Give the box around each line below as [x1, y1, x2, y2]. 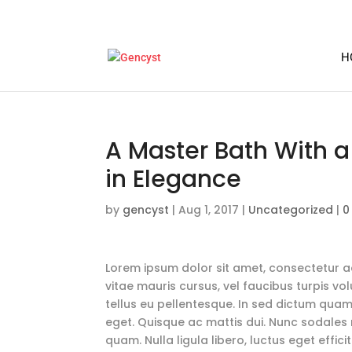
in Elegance [105, 163, 242, 196]
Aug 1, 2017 [178, 202, 240, 218]
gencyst [123, 202, 170, 218]
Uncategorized [248, 202, 334, 218]
